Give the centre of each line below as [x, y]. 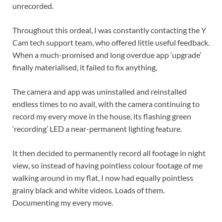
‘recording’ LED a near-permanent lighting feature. [97, 128]
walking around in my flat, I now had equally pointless [103, 177]
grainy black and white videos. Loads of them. [88, 190]
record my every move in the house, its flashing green [102, 116]
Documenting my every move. [63, 202]
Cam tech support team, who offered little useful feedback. [111, 42]
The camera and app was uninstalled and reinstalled [100, 91]
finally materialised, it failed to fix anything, [85, 67]
